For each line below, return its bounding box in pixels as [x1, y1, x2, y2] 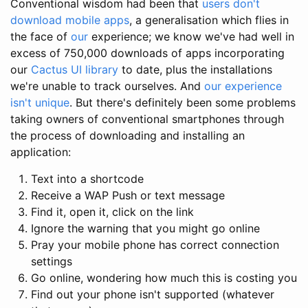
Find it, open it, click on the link [31, 204, 194, 219]
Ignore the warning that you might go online [31, 221, 260, 235]
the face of [10, 29, 71, 43]
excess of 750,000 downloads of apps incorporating [10, 45, 285, 60]
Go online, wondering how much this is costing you [31, 270, 297, 285]
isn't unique [10, 95, 69, 109]
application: [10, 144, 71, 159]
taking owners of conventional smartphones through [10, 111, 284, 126]
